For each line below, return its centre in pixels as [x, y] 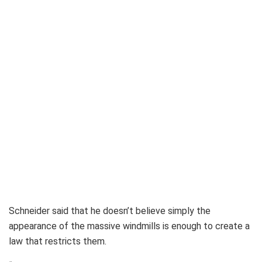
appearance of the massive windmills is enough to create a [129, 226]
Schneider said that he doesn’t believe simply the [110, 211]
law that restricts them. [58, 242]
